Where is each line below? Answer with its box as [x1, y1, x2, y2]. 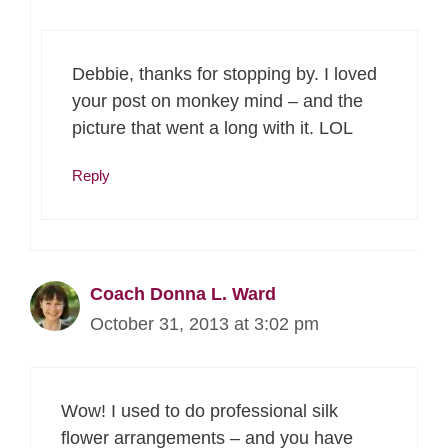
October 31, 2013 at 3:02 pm [90, 314, 319, 335]
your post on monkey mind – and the [72, 91, 363, 112]
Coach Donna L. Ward [90, 284, 276, 305]
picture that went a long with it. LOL [72, 118, 353, 139]
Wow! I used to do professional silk [61, 401, 338, 422]
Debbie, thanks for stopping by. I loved [72, 64, 377, 85]
